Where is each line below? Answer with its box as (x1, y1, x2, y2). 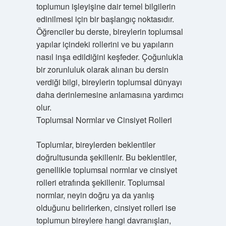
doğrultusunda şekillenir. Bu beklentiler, (36, 151, 177, 163)
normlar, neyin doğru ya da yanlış (36, 189, 154, 201)
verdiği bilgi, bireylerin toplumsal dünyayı (36, 76, 182, 88)
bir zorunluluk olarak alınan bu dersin (36, 64, 168, 75)
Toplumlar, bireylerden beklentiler (36, 139, 155, 150)
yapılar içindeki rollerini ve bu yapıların (36, 38, 174, 50)
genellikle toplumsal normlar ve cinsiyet (36, 164, 177, 176)
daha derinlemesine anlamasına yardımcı (36, 89, 184, 100)
